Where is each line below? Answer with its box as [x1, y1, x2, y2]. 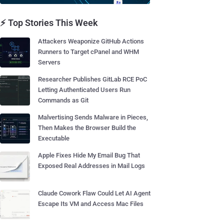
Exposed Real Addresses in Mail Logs [38, 162, 145, 169]
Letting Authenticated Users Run [38, 86, 130, 93]
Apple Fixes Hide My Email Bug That [38, 151, 140, 159]
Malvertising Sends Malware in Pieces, [38, 113, 148, 121]
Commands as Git [38, 96, 88, 104]
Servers [38, 58, 60, 66]
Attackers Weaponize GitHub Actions [38, 37, 144, 45]
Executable [38, 134, 69, 142]
